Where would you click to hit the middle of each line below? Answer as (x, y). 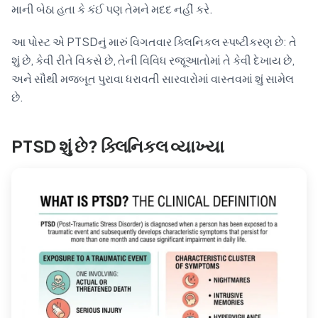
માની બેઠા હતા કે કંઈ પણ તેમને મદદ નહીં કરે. (112, 9)
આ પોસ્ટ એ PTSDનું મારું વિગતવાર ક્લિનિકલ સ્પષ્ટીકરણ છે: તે (154, 42)
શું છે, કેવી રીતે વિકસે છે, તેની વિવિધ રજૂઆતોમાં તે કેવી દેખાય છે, (153, 60)
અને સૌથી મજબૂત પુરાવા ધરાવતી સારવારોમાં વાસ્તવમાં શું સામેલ (153, 78)
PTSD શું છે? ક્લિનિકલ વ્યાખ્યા (118, 146)
